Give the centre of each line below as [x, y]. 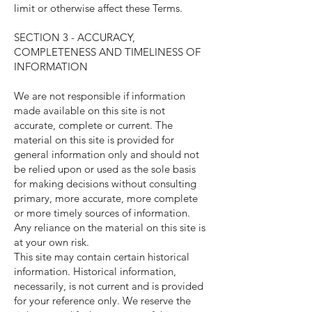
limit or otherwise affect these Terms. [98, 8]
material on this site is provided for [94, 140]
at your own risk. [52, 242]
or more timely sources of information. [102, 213]
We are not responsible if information [100, 96]
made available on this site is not [89, 110]
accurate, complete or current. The [93, 125]
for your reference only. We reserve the [102, 301]
